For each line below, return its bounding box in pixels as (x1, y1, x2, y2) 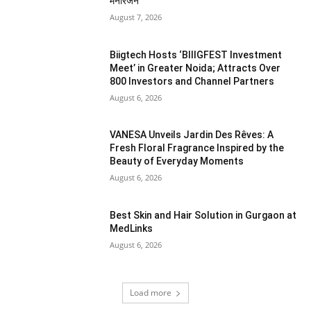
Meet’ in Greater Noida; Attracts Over (110, 62, 281, 74)
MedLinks (110, 223, 153, 235)
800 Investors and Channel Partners (110, 75, 275, 87)
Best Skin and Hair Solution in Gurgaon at (110, 210, 297, 221)
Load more (130, 286, 171, 299)
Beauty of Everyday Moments (110, 155, 244, 167)
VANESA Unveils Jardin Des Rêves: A (110, 129, 274, 141)
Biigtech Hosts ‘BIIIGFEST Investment (110, 49, 283, 60)
